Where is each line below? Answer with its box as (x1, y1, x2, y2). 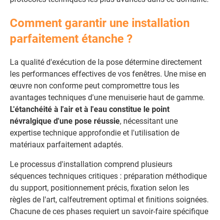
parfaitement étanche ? (10, 32, 133, 46)
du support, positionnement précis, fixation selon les (10, 183, 189, 192)
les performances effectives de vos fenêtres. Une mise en (10, 69, 206, 79)
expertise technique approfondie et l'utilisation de (10, 128, 179, 137)
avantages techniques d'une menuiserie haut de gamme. (10, 93, 205, 102)
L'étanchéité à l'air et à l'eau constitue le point (10, 105, 169, 114)
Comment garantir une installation (10, 16, 190, 30)
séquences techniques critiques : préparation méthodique (10, 171, 207, 181)
